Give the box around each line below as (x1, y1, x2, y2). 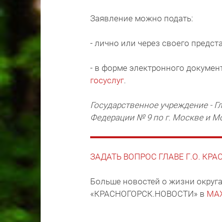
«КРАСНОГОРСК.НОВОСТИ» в (90, 189, 207, 199)
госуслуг (90, 75, 124, 86)
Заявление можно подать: (90, 13, 193, 24)
